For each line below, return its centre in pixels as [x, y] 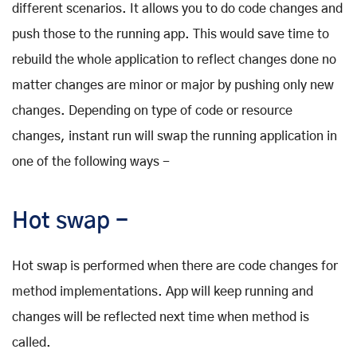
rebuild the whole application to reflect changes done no [174, 60]
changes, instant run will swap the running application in [175, 137]
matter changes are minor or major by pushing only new [173, 86]
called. [31, 343]
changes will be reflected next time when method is [161, 318]
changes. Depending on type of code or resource [152, 111]
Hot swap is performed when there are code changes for [175, 267]
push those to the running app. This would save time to [171, 35]
